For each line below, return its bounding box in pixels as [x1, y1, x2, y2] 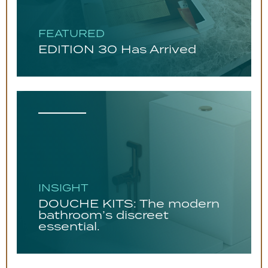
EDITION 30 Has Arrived [38, 42, 196, 56]
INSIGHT [38, 182, 89, 194]
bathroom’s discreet [38, 208, 169, 221]
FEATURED [38, 28, 105, 39]
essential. [38, 220, 100, 233]
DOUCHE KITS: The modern [38, 197, 220, 210]
